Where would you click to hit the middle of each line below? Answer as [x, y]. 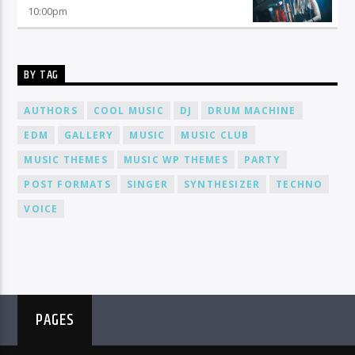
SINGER [147, 184]
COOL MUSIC [128, 110]
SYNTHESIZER [222, 184]
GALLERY [89, 135]
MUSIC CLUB [215, 135]
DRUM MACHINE [252, 110]
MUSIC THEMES [66, 159]
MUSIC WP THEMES [176, 159]
